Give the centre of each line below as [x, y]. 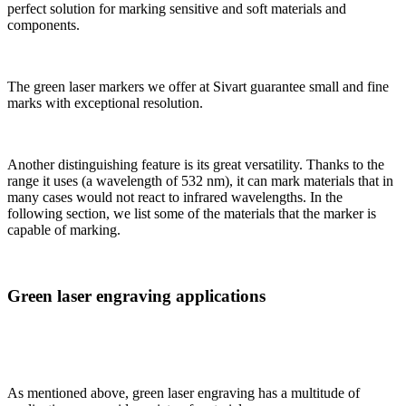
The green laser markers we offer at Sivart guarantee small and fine [198, 87]
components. [43, 25]
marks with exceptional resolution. [105, 103]
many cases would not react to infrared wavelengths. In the [175, 198]
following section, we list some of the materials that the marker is [192, 214]
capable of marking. [64, 230]
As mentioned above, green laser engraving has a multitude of [184, 392]
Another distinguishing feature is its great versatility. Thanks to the [196, 165]
